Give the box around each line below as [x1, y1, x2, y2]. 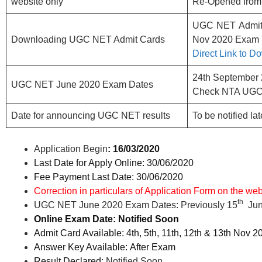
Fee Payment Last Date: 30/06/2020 [34, 171, 183, 182]
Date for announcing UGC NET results [11, 110, 170, 120]
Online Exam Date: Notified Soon [34, 213, 179, 224]
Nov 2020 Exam [192, 34, 259, 44]
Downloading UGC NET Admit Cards [11, 34, 165, 44]
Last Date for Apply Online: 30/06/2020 [34, 157, 194, 168]
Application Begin [34, 143, 108, 154]
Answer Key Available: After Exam [34, 242, 175, 252]
